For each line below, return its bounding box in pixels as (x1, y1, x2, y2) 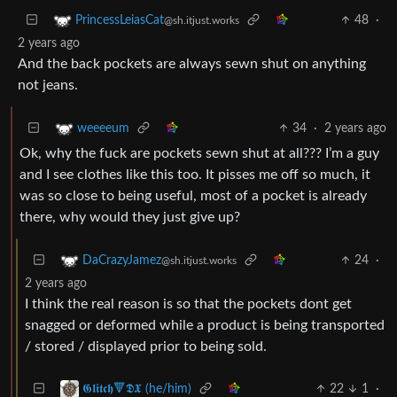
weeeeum (77, 122, 129, 136)
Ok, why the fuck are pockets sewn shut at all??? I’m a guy (19, 146, 379, 160)
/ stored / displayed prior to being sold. (25, 339, 267, 354)
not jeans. (18, 78, 78, 92)
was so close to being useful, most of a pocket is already (19, 189, 367, 203)
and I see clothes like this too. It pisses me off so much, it (19, 167, 370, 182)
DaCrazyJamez (82, 254, 161, 268)
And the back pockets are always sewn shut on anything (18, 57, 366, 71)
